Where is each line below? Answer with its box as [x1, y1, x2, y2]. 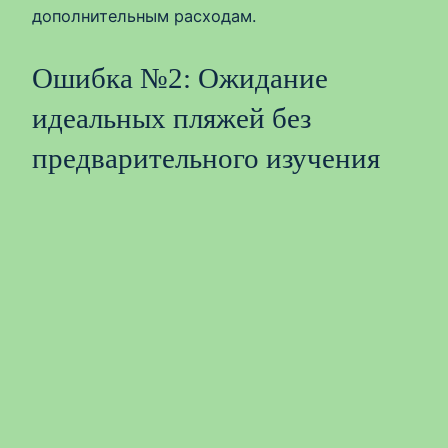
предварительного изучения [32, 142, 380, 175]
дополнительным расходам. [32, 5, 256, 26]
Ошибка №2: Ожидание [32, 62, 328, 95]
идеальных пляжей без [32, 102, 311, 135]
